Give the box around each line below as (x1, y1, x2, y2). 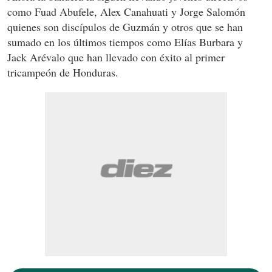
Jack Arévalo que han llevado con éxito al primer (7, 50, 225, 65)
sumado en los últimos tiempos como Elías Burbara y (7, 35, 243, 50)
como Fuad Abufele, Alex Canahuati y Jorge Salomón (7, 4, 245, 19)
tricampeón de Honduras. (7, 65, 118, 80)
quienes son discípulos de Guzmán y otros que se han (7, 19, 243, 35)
